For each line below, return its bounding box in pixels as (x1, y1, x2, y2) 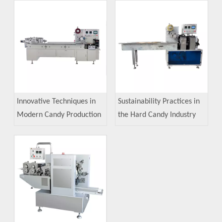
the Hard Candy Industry (118, 111, 196, 119)
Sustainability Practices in (118, 98, 200, 106)
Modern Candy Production (17, 111, 101, 119)
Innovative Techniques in (17, 98, 96, 106)
